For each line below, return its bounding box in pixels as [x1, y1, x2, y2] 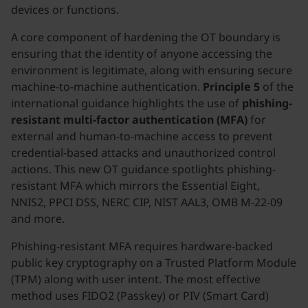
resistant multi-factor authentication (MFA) [11, 112, 250, 127]
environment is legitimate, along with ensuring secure [11, 63, 292, 78]
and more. [11, 211, 65, 226]
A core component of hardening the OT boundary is [11, 30, 280, 45]
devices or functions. [11, 2, 119, 17]
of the [260, 79, 294, 94]
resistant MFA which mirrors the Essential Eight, [11, 178, 260, 193]
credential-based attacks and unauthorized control [11, 145, 276, 160]
